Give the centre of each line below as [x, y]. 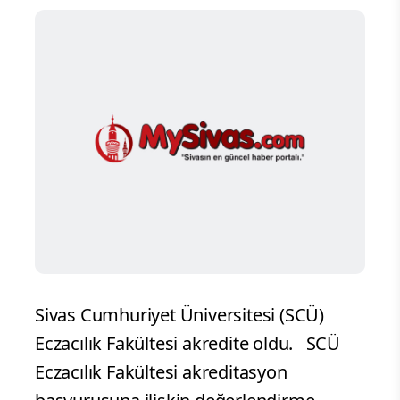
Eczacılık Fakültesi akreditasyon [161, 372]
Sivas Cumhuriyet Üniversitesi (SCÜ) [179, 315]
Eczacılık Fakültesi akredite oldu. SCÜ [187, 344]
